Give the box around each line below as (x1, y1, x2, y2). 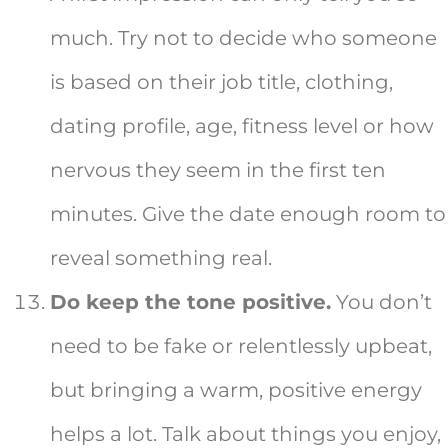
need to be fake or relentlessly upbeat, (50, 334, 432, 359)
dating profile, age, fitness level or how (50, 114, 434, 139)
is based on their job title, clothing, (50, 70, 393, 95)
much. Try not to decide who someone (50, 26, 437, 51)
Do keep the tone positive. (50, 290, 331, 315)
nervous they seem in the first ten (50, 158, 386, 183)
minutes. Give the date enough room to (50, 202, 446, 227)
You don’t (331, 290, 432, 315)
